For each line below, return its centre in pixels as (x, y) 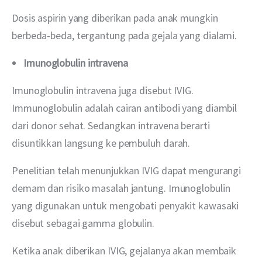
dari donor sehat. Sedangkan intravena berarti (112, 126)
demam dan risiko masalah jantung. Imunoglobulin (122, 188)
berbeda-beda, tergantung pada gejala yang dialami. (126, 35)
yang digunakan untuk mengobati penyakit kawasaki (127, 206)
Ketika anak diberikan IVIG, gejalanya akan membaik (125, 251)
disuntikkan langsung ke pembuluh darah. (101, 143)
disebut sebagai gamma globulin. (83, 223)
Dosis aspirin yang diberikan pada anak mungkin (116, 18)
